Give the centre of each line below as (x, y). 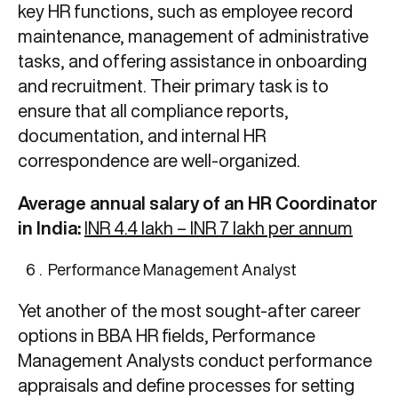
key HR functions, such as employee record (185, 12)
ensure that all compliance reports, (153, 111)
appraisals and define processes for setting (186, 386)
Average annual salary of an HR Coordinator (198, 203)
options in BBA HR (88, 336)
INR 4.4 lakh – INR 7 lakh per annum (219, 228)
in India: (49, 228)
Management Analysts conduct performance (195, 361)
